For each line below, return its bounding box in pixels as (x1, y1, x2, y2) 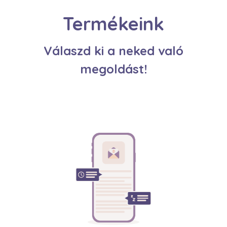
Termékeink (63, 12, 164, 35)
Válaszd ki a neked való (44, 43, 183, 58)
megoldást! (80, 61, 147, 77)
